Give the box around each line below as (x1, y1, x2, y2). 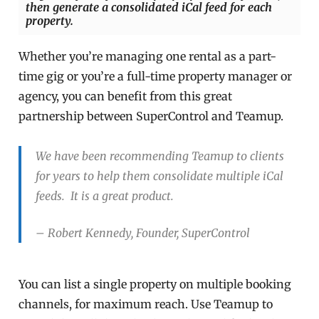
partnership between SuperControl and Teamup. (19, 109, 284, 124)
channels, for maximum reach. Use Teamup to (19, 297, 273, 312)
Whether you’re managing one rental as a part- (19, 49, 277, 64)
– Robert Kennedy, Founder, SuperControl (36, 226, 251, 241)
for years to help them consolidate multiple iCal (36, 169, 284, 184)
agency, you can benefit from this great (19, 89, 233, 104)
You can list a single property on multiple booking (19, 277, 292, 292)
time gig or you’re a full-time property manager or (19, 69, 293, 84)
